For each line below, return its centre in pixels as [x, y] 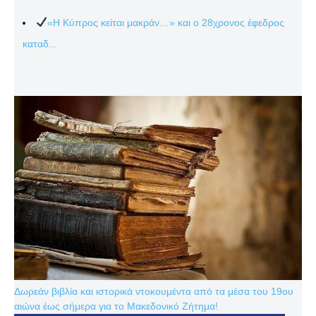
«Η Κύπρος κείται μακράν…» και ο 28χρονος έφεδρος [165, 22]
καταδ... [40, 43]
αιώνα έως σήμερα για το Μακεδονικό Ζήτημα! [116, 306]
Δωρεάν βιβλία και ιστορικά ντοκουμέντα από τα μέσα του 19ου [154, 291]
